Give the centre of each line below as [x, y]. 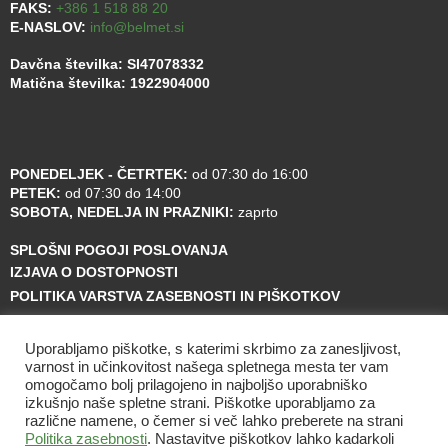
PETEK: [35, 193]
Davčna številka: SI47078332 [107, 64]
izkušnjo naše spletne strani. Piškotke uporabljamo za [200, 403]
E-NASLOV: [50, 27]
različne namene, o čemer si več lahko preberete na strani [214, 421]
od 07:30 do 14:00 [121, 193]
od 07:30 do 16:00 [248, 174]
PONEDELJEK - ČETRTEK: [99, 174]
